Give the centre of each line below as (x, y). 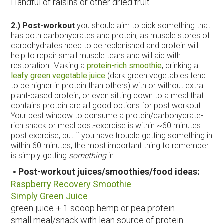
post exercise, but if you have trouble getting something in (112, 135)
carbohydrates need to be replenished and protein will (105, 45)
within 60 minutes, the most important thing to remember (110, 145)
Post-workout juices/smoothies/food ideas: (109, 171)
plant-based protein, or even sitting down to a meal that (108, 95)
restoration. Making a (49, 65)
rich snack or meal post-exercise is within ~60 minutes (106, 125)
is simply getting (40, 155)
